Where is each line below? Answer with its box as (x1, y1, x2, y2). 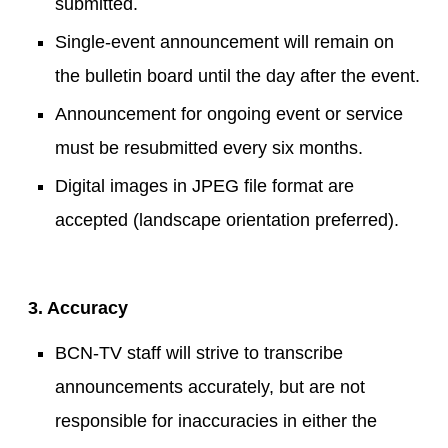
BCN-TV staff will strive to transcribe (55, 343, 343, 363)
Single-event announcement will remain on (55, 32, 394, 52)
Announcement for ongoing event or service (55, 104, 403, 124)
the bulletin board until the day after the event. (55, 66, 420, 86)
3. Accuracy (28, 298, 128, 318)
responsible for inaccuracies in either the (55, 411, 377, 431)
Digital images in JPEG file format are (55, 176, 354, 196)
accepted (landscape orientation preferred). (55, 210, 399, 230)
